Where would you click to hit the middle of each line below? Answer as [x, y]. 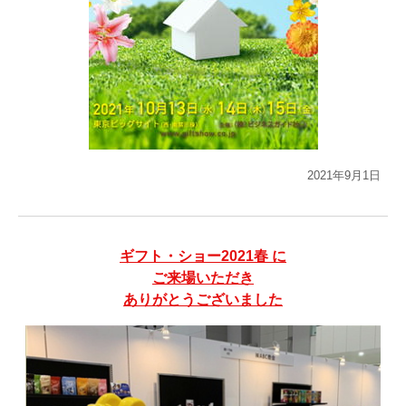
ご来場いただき [203, 277]
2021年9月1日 [344, 175]
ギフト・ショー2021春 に [203, 256]
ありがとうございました [203, 299]
